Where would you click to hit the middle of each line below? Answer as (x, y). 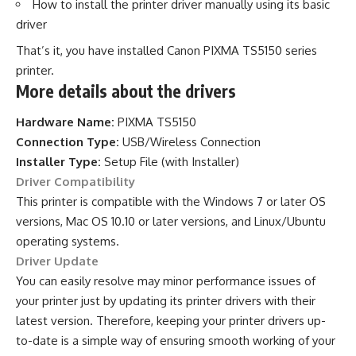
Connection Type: (68, 142)
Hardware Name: (65, 122)
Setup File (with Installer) (170, 162)
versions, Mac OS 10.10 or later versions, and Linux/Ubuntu (171, 222)
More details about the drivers (126, 91)
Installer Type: (58, 162)
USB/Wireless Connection (190, 142)
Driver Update (57, 261)
